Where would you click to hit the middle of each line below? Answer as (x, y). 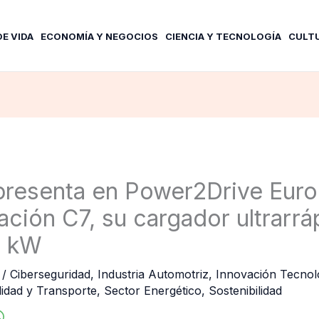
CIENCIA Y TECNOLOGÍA (223, 36)
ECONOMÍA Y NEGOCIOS (99, 36)
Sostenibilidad (245, 291)
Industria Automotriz (153, 274)
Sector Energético (152, 291)
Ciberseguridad (50, 274)
